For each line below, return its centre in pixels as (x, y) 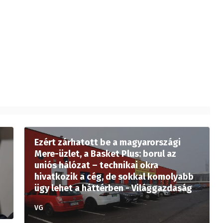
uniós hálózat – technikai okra (96, 165)
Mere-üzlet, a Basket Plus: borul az (105, 154)
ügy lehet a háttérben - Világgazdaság (113, 188)
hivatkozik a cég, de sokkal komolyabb (114, 177)
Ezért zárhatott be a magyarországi (108, 142)
